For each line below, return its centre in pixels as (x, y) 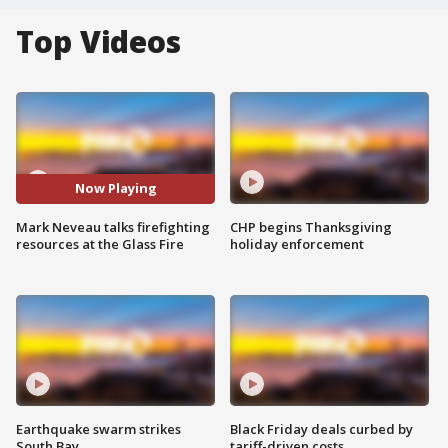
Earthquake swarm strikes (98, 429)
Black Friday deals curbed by (321, 429)
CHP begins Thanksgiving (311, 226)
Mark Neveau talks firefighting (113, 226)
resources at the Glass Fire (100, 243)
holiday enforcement (297, 243)
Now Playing (115, 188)
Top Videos (98, 41)
